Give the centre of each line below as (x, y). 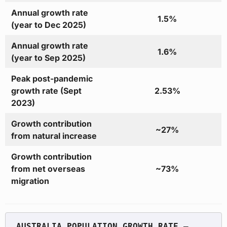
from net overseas (48, 169)
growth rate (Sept (46, 91)
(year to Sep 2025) (48, 58)
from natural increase (54, 136)
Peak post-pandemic (52, 79)
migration (30, 181)
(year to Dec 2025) (48, 25)
